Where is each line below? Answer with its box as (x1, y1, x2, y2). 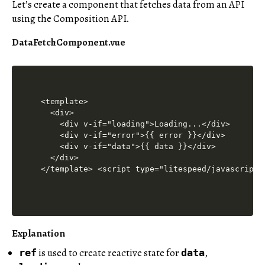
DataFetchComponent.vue (12, 35, 125, 50)
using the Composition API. (12, 11, 130, 25)
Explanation (12, 227, 65, 241)
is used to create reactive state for (38, 245, 181, 260)
